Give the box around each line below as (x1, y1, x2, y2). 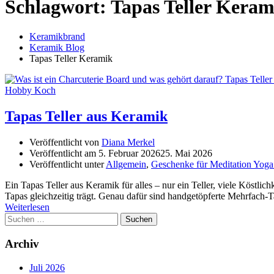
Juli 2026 (29, 262, 65, 273)
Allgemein (106, 159, 146, 170)
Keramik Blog (29, 42, 84, 53)
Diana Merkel (102, 137, 155, 148)
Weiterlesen (5, 202, 50, 213)
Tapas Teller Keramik (29, 53, 113, 64)
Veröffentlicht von (29, 137, 102, 148)
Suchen (4, 212, 33, 223)
